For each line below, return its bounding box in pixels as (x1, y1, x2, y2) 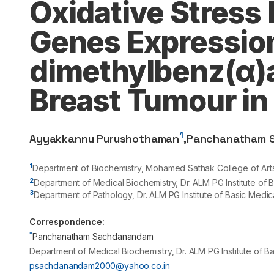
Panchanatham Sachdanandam (32, 231, 154, 242)
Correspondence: (29, 217, 105, 227)
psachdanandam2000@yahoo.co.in (29, 261, 170, 271)
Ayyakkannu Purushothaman (29, 131, 180, 146)
